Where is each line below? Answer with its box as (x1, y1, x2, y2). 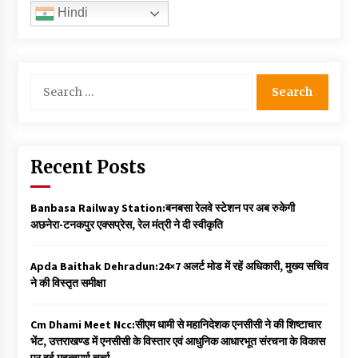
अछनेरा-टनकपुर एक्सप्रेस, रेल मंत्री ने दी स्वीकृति (30, 217, 223, 232)
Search (29, 74, 63, 89)
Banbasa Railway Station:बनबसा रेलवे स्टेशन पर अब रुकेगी (30, 200, 295, 215)
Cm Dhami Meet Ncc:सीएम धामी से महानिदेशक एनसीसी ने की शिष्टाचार (30, 316, 321, 332)
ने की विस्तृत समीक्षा (30, 275, 105, 290)
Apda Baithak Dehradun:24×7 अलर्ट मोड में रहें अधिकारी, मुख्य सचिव (30, 258, 328, 273)
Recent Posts (30, 155, 145, 178)
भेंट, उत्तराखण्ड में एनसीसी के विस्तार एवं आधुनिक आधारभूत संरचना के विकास (30, 333, 325, 348)
